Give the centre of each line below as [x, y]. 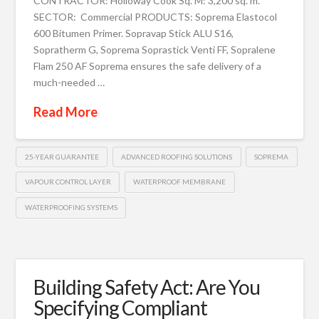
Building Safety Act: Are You [147, 287]
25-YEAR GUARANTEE [62, 156]
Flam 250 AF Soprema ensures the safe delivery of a [148, 66]
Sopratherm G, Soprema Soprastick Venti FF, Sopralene [155, 49]
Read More [66, 111]
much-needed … [69, 82]
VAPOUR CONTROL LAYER [68, 182]
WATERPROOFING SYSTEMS [71, 207]
